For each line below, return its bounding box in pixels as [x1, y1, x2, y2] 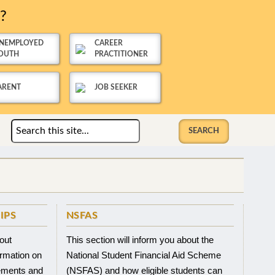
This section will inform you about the [66, 234, 214, 245]
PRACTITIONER [95, 50, 149, 58]
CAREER [95, 39, 123, 47]
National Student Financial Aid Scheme [66, 249, 221, 260]
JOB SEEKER [95, 83, 138, 91]
